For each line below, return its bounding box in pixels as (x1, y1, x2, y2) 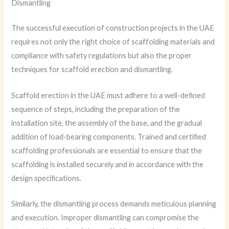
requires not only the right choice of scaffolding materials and (11, 37, 215, 47)
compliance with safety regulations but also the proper (11, 51, 192, 60)
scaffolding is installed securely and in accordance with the (11, 159, 204, 169)
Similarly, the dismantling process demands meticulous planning (11, 199, 217, 208)
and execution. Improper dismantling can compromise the (11, 213, 199, 222)
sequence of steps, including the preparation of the (11, 104, 180, 113)
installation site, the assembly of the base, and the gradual (11, 118, 202, 127)
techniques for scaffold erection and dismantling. (11, 65, 173, 74)
